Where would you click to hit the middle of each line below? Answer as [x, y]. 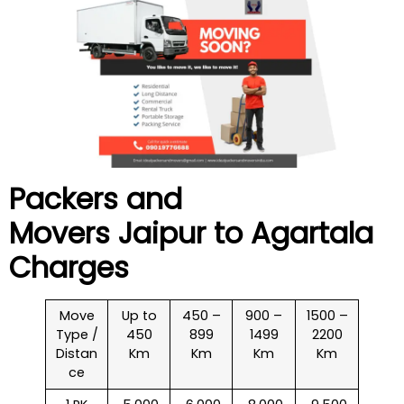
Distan [77, 353]
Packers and [96, 198]
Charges [69, 267]
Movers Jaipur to [130, 233]
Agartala [312, 233]
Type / [77, 334]
